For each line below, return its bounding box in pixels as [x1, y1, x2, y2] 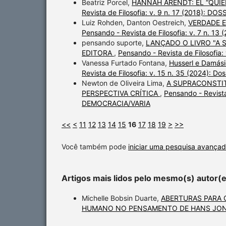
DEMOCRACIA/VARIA [82, 99, 150, 108]
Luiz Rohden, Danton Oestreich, [82, 18, 188, 27]
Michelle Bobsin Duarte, [82, 194, 161, 203]
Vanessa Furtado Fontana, [82, 59, 169, 68]
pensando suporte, [82, 38, 146, 47]
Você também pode [62, 142, 128, 151]
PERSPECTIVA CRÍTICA [82, 89, 160, 98]
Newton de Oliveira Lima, [82, 79, 166, 88]
